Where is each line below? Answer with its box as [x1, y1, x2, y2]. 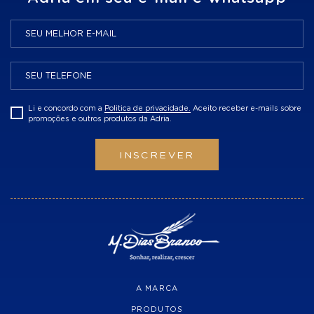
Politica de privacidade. [104, 105, 191, 112]
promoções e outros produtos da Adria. [28, 116, 172, 123]
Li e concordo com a [28, 105, 104, 112]
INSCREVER [119, 151, 195, 161]
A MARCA [135, 285, 179, 292]
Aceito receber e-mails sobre [191, 105, 301, 112]
